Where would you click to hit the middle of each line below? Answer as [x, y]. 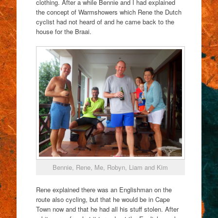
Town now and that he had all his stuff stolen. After [107, 209]
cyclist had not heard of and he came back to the [105, 22]
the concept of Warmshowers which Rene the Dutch [109, 12]
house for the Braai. [64, 32]
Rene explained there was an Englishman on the [104, 189]
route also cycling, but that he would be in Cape [103, 199]
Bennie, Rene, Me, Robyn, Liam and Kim [110, 167]
